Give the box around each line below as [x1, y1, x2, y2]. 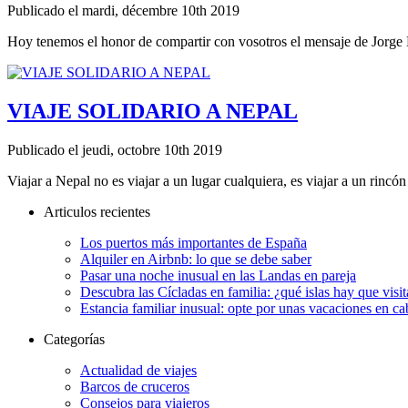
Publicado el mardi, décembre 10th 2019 [7, 2, 247, 18]
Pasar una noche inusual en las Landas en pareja [80, 267, 356, 283]
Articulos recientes [44, 203, 150, 219]
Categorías [44, 331, 105, 347]
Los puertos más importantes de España [80, 234, 307, 250]
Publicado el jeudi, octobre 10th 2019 [7, 141, 229, 158]
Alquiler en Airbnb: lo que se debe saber [80, 250, 311, 267]
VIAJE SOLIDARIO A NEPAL [7, 98, 298, 123]
